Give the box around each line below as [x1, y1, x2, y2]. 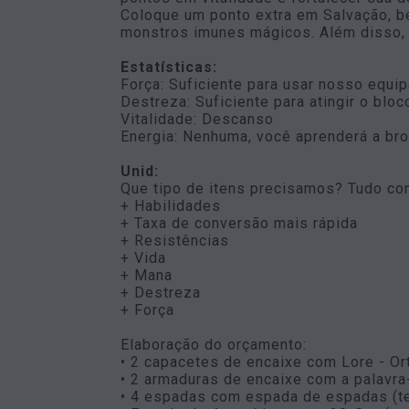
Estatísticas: [121, 58, 217, 76]
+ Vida [121, 249, 166, 267]
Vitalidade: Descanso [121, 110, 274, 128]
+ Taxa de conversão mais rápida [121, 215, 358, 232]
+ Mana [121, 267, 173, 284]
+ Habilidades [121, 197, 221, 215]
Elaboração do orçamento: [121, 336, 307, 353]
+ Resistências [121, 232, 229, 249]
